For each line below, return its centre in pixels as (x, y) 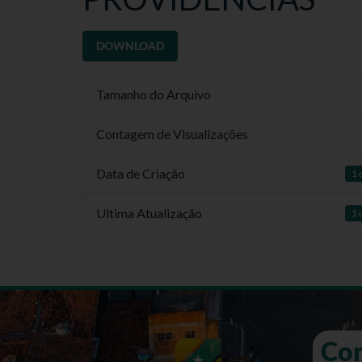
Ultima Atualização (149, 213)
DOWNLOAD (130, 46)
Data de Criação (141, 173)
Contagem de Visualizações (172, 134)
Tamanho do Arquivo (154, 94)
